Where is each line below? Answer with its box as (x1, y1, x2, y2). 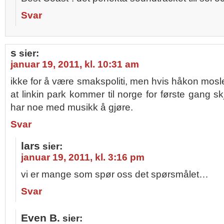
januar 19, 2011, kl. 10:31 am (10, 59, 139, 69)
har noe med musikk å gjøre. (10, 102, 133, 112)
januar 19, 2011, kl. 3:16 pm (21, 152, 144, 162)
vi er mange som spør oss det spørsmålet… (21, 169, 208, 179)
